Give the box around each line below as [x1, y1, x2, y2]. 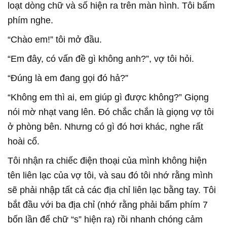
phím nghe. [8, 15, 53, 25]
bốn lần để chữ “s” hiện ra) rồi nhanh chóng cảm [8, 214, 203, 224]
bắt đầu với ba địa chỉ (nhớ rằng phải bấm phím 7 [8, 199, 208, 210]
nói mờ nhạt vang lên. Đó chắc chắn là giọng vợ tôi [8, 106, 214, 117]
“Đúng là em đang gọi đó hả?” [8, 72, 128, 83]
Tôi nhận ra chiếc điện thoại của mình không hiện [8, 155, 207, 166]
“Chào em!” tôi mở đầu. [8, 34, 102, 45]
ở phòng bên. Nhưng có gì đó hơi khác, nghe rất [8, 121, 203, 132]
